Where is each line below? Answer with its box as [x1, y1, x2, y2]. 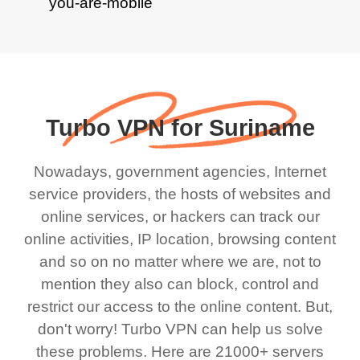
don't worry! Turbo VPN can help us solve [37, 320, 323, 337]
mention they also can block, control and [41, 275, 319, 292]
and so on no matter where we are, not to [39, 252, 321, 270]
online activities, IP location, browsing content [24, 230, 336, 247]
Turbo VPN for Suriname [45, 115, 315, 141]
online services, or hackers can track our [40, 207, 320, 225]
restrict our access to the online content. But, [27, 297, 333, 315]
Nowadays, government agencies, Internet [34, 162, 326, 180]
